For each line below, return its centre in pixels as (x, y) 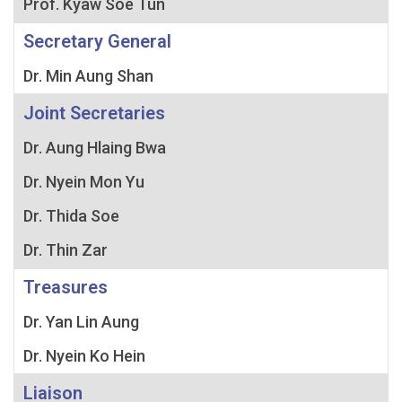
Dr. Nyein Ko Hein (84, 355)
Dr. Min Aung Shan (88, 75)
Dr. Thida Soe (71, 215)
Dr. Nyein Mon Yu (84, 181)
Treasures (66, 287)
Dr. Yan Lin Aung (81, 321)
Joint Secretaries (94, 113)
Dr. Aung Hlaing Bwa (95, 147)
